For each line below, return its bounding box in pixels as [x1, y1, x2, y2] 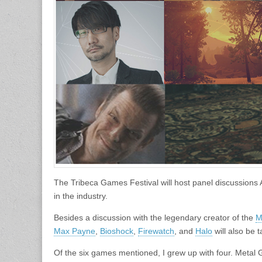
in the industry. [54, 191, 108, 201]
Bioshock [100, 226, 133, 236]
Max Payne [54, 226, 95, 236]
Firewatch [138, 226, 174, 236]
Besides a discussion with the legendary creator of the [54, 213, 256, 222]
